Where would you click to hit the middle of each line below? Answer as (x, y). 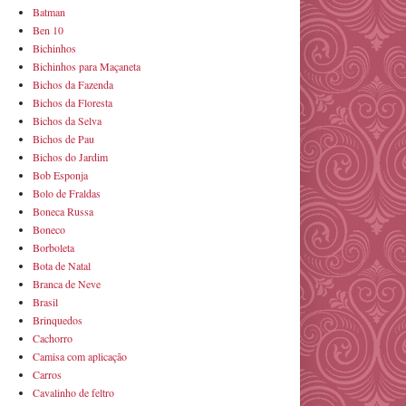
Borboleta (53, 247)
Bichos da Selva (67, 121)
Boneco (49, 229)
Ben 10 (48, 30)
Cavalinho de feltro (73, 392)
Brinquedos (58, 320)
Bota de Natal (62, 266)
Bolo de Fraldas (67, 193)
